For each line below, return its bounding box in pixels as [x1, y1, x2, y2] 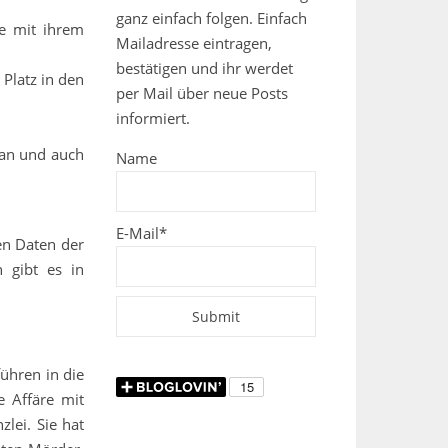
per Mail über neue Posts [116, 83, 288, 103]
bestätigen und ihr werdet [116, 58, 293, 78]
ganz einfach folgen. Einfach [116, 8, 307, 28]
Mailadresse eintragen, [116, 33, 272, 53]
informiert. [116, 108, 190, 128]
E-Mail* [116, 223, 167, 243]
